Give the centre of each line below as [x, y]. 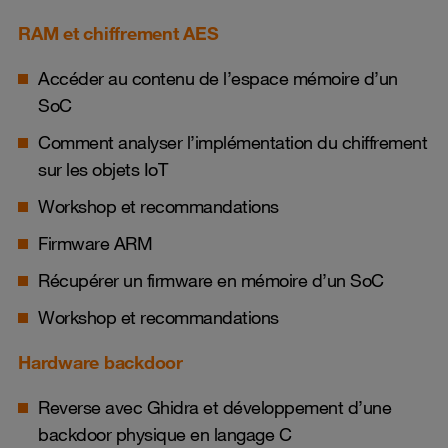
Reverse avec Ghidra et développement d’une [214, 407]
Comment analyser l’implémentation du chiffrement [232, 142]
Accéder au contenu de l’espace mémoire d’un [218, 78]
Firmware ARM [95, 243]
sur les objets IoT [102, 169]
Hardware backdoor [100, 362]
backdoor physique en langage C [164, 434]
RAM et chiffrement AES [118, 33]
